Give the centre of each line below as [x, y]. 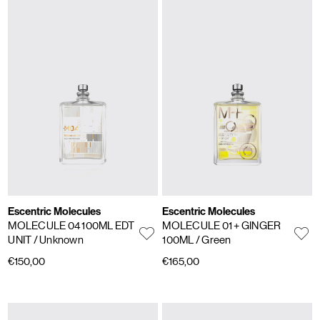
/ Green [213, 240]
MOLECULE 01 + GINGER [222, 226]
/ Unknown [58, 240]
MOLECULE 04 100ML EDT [71, 226]
